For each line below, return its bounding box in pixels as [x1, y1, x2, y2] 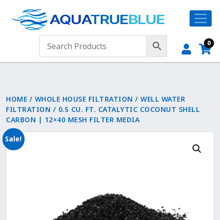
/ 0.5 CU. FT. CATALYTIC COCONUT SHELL [51, 105, 200, 114]
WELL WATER [140, 94, 185, 104]
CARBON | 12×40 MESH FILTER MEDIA [6, 115, 139, 124]
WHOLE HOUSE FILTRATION [34, 94, 133, 104]
